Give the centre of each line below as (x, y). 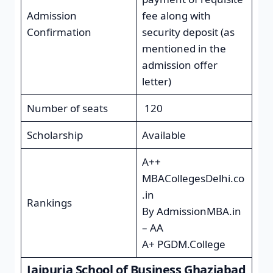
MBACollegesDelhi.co (193, 178)
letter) (156, 81)
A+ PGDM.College (183, 244)
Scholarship (55, 135)
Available (164, 135)
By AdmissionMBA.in (193, 211)
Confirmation (59, 32)
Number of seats (67, 108)
